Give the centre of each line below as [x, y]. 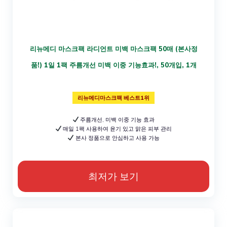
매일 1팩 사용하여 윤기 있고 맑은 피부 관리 [117, 128]
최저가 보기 [113, 176]
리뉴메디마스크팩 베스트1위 [113, 98]
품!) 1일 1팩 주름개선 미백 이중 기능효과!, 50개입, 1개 [113, 65]
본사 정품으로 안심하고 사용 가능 [117, 138]
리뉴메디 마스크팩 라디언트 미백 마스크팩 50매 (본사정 [113, 48]
